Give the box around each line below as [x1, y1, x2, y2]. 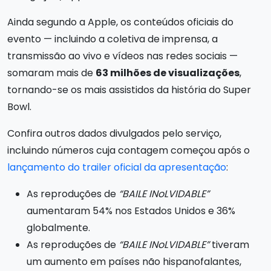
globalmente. [27, 221, 90, 235]
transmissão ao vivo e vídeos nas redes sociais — [7, 49, 238, 63]
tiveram [209, 238, 249, 252]
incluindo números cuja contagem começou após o [7, 143, 250, 157]
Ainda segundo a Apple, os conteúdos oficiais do [7, 15, 233, 29]
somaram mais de [7, 66, 96, 80]
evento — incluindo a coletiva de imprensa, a [7, 32, 218, 46]
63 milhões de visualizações [96, 66, 240, 80]
